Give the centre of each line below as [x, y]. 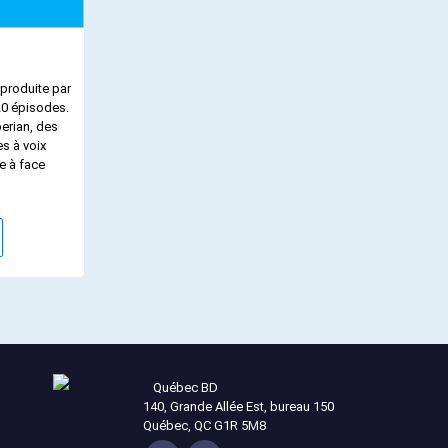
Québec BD [185, 388]
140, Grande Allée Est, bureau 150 [238, 407]
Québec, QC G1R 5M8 [204, 426]
